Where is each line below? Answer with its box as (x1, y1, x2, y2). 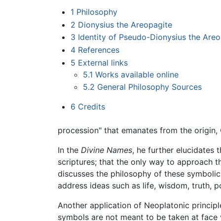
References (77, 45, 119, 55)
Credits (77, 102, 105, 112)
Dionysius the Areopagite (77, 19, 172, 30)
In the (58, 145, 81, 155)
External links (77, 57, 128, 68)
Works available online (95, 69, 179, 79)
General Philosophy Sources (97, 82, 202, 92)
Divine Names (81, 145, 132, 155)
